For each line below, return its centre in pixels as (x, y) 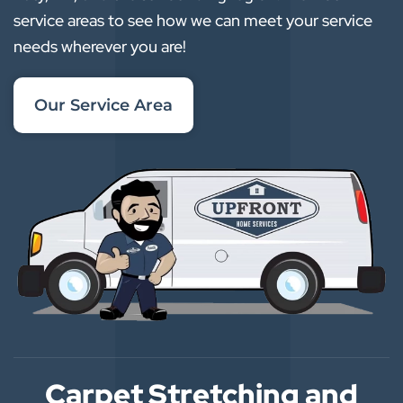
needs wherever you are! (100, 47)
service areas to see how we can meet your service (193, 21)
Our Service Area (103, 106)
